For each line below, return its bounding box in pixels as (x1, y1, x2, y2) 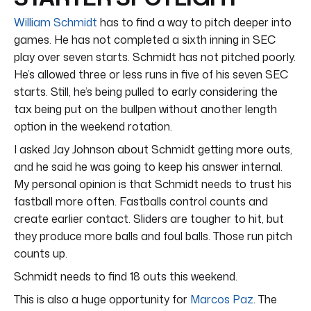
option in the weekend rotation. (14, 118, 172, 134)
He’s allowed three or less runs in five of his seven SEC (14, 66, 288, 82)
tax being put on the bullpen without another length (14, 101, 277, 117)
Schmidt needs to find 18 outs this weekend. (14, 268, 237, 284)
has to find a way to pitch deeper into (97, 14, 292, 30)
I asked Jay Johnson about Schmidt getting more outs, (14, 141, 292, 157)
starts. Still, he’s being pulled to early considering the (14, 83, 278, 99)
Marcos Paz (190, 291, 253, 307)
